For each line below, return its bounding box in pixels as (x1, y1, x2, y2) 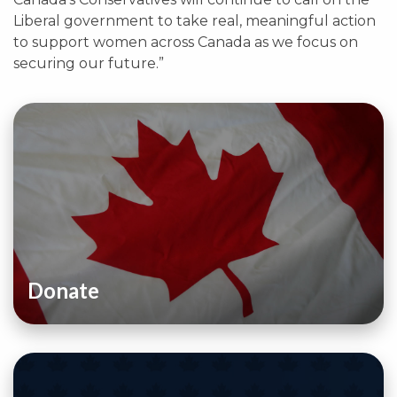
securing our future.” (13, 55, 164, 72)
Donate (27, 277, 99, 303)
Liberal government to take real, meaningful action (13, 12, 376, 29)
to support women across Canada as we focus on (13, 34, 358, 51)
